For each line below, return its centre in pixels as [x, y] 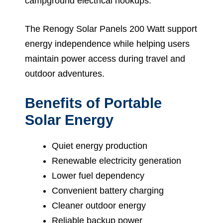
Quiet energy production [100, 146]
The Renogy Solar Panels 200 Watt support [111, 29]
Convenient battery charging [108, 190]
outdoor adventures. [65, 73]
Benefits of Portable [93, 103]
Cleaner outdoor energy [99, 205]
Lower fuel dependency [98, 175]
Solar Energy [69, 120]
